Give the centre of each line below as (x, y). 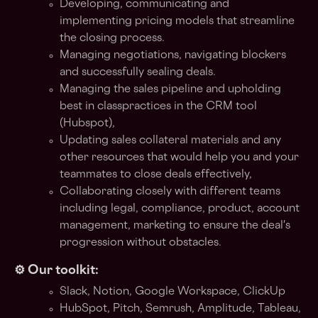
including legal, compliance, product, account (180, 209)
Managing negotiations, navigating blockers (173, 56)
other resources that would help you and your (179, 158)
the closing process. (112, 39)
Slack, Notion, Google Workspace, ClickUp (174, 292)
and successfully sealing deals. (138, 73)
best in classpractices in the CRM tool (158, 107)
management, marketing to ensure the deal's (175, 226)
